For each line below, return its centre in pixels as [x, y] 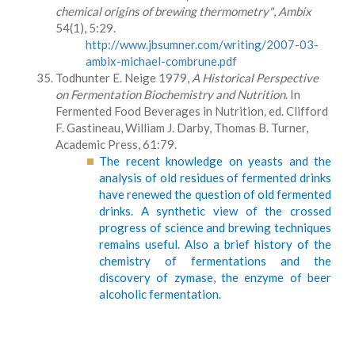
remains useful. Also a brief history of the [215, 244]
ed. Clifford [297, 111]
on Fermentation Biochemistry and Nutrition [170, 94]
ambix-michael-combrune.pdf [161, 61]
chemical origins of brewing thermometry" [164, 11]
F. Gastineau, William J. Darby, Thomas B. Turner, [182, 128]
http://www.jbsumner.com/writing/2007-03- [202, 44]
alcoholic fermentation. [160, 294]
